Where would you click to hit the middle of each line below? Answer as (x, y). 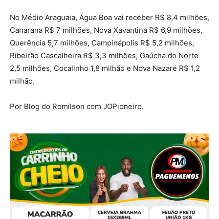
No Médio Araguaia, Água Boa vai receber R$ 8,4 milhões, (109, 18)
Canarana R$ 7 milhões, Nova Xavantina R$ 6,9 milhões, (106, 30)
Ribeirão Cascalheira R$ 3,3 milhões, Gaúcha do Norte (104, 56)
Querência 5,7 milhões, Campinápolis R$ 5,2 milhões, (102, 43)
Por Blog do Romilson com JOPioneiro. (77, 107)
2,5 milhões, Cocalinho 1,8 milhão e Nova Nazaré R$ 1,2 (105, 68)
